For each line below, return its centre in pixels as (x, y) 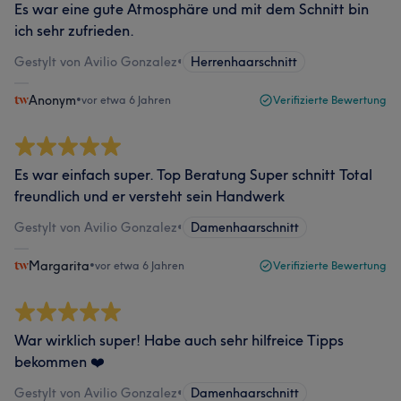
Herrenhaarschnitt (244, 62)
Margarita (59, 266)
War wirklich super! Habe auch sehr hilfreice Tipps (179, 340)
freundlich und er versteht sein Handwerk (149, 196)
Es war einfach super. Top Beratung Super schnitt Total (193, 175)
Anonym (52, 100)
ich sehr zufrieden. (74, 30)
